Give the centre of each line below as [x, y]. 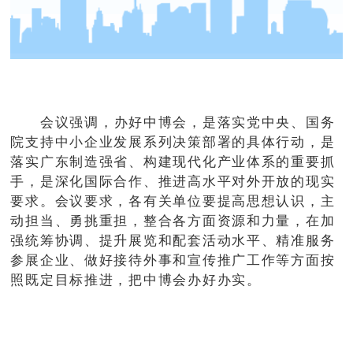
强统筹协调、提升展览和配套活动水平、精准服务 [173, 240]
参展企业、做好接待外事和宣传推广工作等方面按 [173, 260]
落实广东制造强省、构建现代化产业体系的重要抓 [173, 162]
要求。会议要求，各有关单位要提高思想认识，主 [173, 201]
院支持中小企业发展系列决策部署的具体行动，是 [173, 142]
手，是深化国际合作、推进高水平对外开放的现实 [173, 181]
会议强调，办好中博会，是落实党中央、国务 [188, 122]
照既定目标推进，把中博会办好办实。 [136, 280]
